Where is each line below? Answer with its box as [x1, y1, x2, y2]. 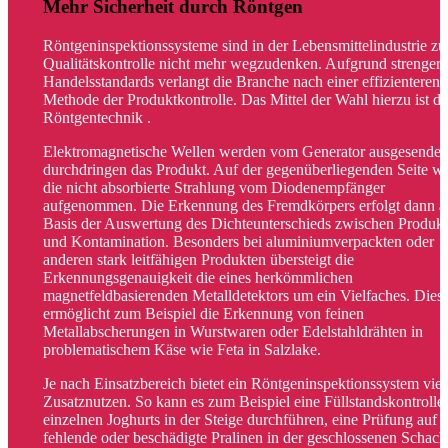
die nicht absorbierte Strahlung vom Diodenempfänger [42, 179, 385, 197]
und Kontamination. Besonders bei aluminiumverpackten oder [42, 233, 434, 251]
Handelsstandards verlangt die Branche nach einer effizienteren [42, 73, 440, 91]
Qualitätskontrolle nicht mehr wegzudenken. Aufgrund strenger [42, 55, 441, 73]
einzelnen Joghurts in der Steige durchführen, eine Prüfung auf [42, 411, 437, 429]
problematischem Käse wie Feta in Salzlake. [42, 341, 321, 359]
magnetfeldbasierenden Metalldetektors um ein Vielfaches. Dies [42, 287, 443, 305]
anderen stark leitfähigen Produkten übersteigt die [42, 251, 354, 269]
